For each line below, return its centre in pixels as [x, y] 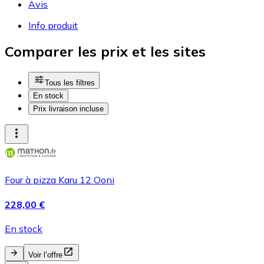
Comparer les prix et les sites [105, 52]
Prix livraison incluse [68, 109]
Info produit [53, 25]
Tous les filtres [70, 83]
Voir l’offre [45, 255]
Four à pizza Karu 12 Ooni [60, 180]
